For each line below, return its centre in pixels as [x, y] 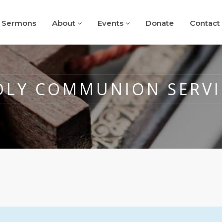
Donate [160, 23]
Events [111, 23]
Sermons [19, 23]
